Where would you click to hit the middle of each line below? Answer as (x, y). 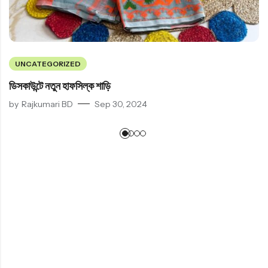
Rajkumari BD (47, 104)
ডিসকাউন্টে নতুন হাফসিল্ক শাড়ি (60, 86)
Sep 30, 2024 (121, 104)
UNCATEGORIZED (48, 64)
